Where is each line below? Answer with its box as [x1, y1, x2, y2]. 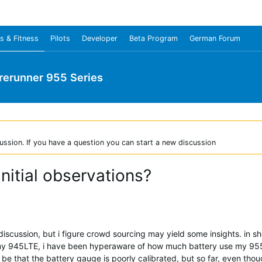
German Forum [189, 34, 240, 43]
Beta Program [129, 34, 178, 43]
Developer [82, 34, 118, 43]
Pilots [50, 34, 70, 43]
